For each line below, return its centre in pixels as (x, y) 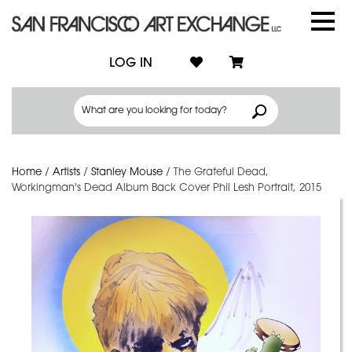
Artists (66, 172)
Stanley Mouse (127, 172)
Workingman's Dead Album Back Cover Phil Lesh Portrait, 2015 (167, 188)
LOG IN (130, 63)
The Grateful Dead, (221, 172)
